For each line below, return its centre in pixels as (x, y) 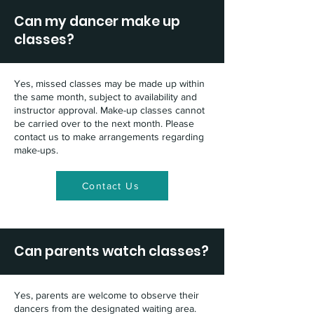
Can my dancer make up (97, 21)
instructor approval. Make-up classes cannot (109, 110)
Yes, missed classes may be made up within (109, 83)
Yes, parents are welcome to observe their (107, 295)
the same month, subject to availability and (105, 97)
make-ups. (36, 150)
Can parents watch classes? (111, 251)
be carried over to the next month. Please (104, 123)
